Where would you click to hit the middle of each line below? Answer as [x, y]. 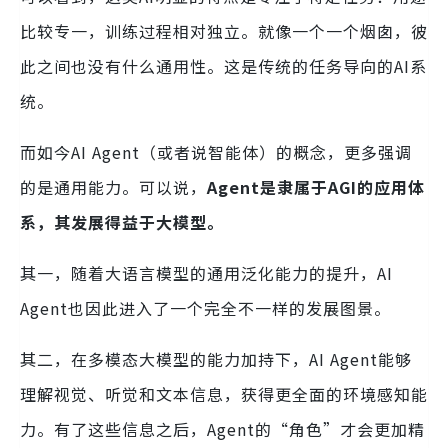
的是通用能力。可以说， [113, 187]
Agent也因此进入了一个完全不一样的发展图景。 [205, 308]
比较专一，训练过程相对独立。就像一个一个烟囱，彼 [224, 31]
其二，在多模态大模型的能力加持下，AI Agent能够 [216, 359]
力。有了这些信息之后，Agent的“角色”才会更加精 [222, 429]
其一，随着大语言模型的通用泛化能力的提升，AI [206, 273]
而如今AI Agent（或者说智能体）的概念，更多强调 [216, 152]
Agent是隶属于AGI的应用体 [316, 187]
